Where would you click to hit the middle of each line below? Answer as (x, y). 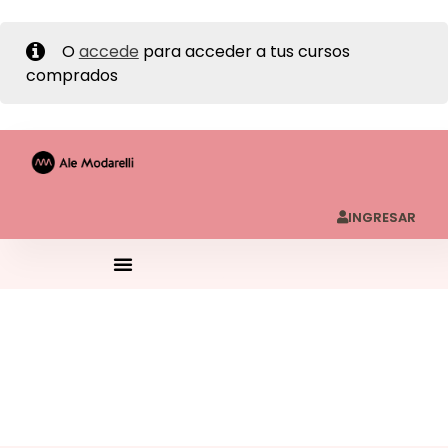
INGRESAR (381, 218)
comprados (71, 76)
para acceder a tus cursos (244, 52)
